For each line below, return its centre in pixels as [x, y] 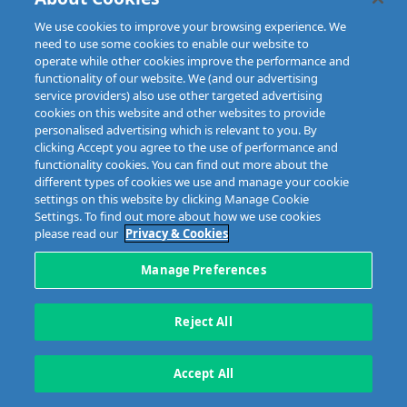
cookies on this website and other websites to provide [180, 113]
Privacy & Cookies [177, 233]
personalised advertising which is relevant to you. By [176, 130]
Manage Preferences [203, 270]
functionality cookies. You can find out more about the [182, 164]
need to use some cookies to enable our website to [172, 44]
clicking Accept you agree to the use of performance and [187, 147]
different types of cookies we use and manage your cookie [192, 182]
